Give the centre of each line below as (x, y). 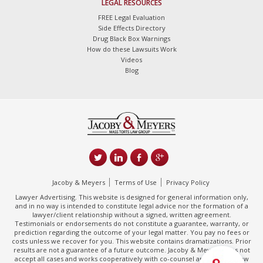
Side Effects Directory (131, 28)
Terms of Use (136, 182)
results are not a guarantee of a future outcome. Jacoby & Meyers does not (131, 249)
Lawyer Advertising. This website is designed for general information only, (131, 197)
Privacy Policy (188, 182)
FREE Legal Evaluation (131, 18)
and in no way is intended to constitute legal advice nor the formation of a (131, 205)
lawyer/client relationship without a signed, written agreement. (131, 214)
